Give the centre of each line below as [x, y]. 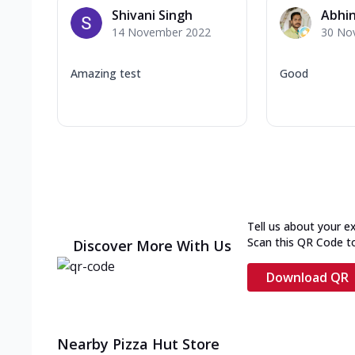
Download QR [307, 277]
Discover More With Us [152, 245]
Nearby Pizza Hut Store [138, 344]
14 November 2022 [161, 32]
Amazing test [106, 73]
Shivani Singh [152, 15]
